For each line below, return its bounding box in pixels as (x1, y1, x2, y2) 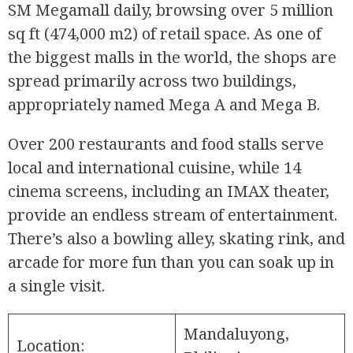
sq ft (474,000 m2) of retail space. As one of (8, 23, 321, 45)
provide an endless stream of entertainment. (8, 204, 337, 226)
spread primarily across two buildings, (8, 70, 296, 92)
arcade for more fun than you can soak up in (8, 251, 334, 273)
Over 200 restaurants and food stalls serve (8, 133, 324, 155)
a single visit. (8, 275, 105, 297)
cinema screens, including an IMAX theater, (8, 180, 329, 203)
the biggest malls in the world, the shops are (8, 46, 336, 69)
